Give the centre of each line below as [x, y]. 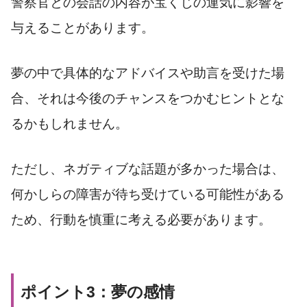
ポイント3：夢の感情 [98, 292]
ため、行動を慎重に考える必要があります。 [141, 219]
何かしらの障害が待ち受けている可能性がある [148, 194]
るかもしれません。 [70, 123]
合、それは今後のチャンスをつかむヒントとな [148, 98]
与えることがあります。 [83, 28]
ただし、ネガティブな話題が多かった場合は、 [148, 169]
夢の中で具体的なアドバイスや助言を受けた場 [148, 73]
